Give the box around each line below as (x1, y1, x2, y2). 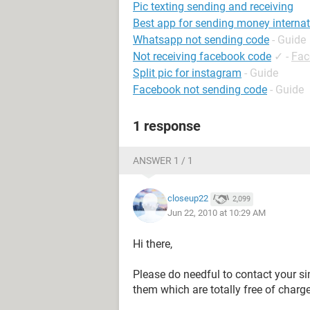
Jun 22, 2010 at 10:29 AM (167, 207, 266, 218)
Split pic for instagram (133, 66, 241, 80)
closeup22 (167, 193, 208, 204)
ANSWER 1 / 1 (133, 155, 193, 166)
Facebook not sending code (133, 83, 267, 96)
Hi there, (133, 237, 172, 250)
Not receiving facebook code (133, 50, 271, 63)
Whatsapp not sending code (133, 33, 269, 46)
